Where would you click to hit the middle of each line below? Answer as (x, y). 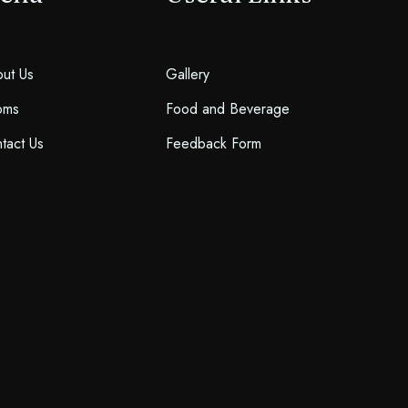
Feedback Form (213, 143)
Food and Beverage (227, 108)
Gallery (187, 74)
